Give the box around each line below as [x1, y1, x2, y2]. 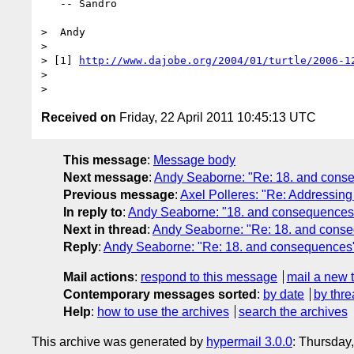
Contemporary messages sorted [63, 287, 257, 301]
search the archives [238, 304, 348, 318]
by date [263, 287, 304, 301]
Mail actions [63, 269, 134, 284]
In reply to [63, 205, 122, 219]
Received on [41, 110, 116, 124]
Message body [153, 153, 235, 167]
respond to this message [141, 269, 277, 284]
